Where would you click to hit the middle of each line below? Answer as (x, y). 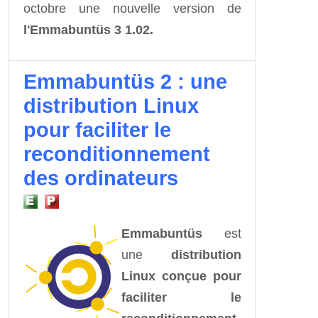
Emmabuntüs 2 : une (125, 81)
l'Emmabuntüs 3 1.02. (88, 29)
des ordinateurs (101, 178)
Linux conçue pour (181, 276)
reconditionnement (117, 154)
